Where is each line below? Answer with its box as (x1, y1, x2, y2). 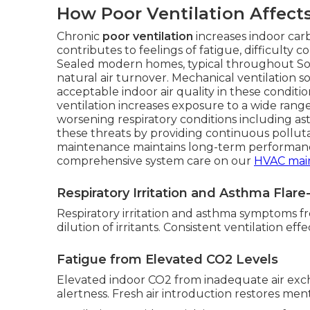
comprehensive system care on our (57, 154, 254, 167)
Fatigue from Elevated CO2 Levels (57, 252, 278, 267)
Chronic (57, 30, 102, 43)
